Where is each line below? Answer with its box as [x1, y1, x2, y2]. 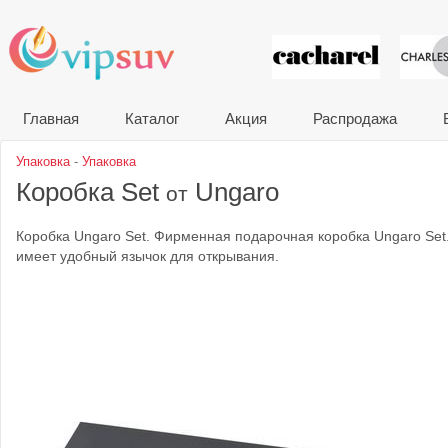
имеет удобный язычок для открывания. [16, 249, 279, 264]
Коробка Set [16, 178, 166, 206]
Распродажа [313, 110, 397, 127]
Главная [23, 110, 79, 127]
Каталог [125, 110, 179, 127]
